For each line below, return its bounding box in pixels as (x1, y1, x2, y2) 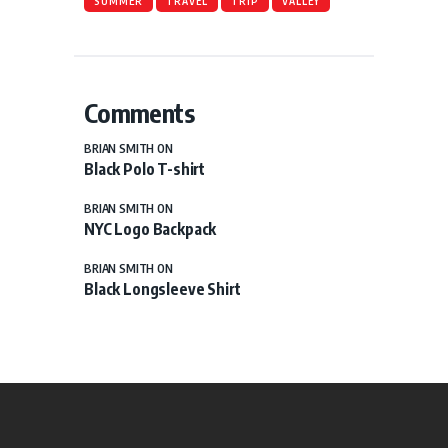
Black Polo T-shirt (84, 159, 206, 179)
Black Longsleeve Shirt (84, 278, 241, 298)
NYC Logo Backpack (84, 218, 217, 238)
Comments (84, 96, 194, 129)
